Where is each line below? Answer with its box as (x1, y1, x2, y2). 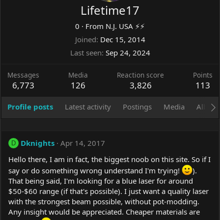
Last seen (70, 48, 102, 58)
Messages (7, 70, 39, 80)
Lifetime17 (81, 2, 139, 19)
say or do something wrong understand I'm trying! (8, 165, 182, 176)
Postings (123, 102, 152, 112)
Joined (75, 34, 96, 45)
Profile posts (7, 102, 53, 112)
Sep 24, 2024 (105, 48, 150, 58)
